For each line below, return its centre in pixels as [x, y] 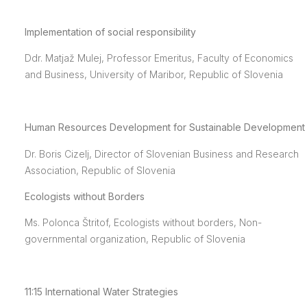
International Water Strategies [111, 292]
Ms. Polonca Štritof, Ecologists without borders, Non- [143, 223]
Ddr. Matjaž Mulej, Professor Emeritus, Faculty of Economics [159, 58]
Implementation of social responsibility [110, 32]
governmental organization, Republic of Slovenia [135, 239]
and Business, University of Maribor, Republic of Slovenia [153, 75]
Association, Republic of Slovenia [100, 170]
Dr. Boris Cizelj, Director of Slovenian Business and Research [161, 153]
